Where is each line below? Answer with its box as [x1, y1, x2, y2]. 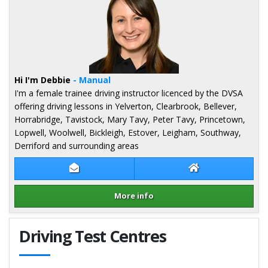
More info [114, 190, 154, 202]
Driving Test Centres [19, 225, 166, 247]
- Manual [71, 74, 111, 86]
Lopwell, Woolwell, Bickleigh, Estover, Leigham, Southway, [14, 126, 241, 138]
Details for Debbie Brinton [14, 207, 115, 219]
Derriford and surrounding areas [14, 139, 139, 151]
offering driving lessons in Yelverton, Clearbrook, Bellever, [14, 100, 237, 112]
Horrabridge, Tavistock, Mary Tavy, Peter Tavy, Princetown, [14, 113, 245, 125]
